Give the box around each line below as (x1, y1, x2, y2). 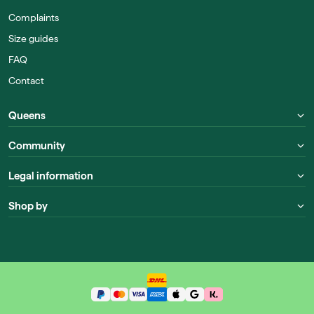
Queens (8, 109, 46, 122)
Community (8, 139, 65, 152)
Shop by (8, 199, 48, 212)
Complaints (8, 11, 59, 23)
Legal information (8, 169, 93, 182)
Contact (8, 74, 44, 86)
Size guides (8, 32, 58, 44)
